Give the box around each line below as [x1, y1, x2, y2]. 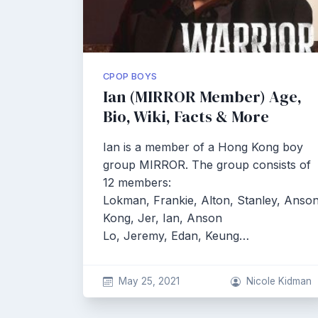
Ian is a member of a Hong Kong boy [103, 140, 303, 154]
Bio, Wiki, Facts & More [103, 106, 269, 128]
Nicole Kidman [246, 275, 312, 287]
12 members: [103, 175, 171, 190]
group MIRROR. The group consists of [103, 158, 311, 172]
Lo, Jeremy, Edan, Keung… [103, 229, 249, 243]
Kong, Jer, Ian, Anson [103, 211, 222, 225]
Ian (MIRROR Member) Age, [103, 86, 302, 108]
